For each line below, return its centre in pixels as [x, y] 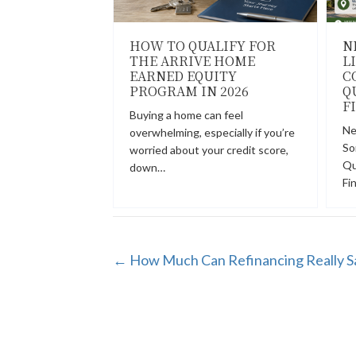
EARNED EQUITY [183, 76]
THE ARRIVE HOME [192, 61]
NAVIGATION [205, 308]
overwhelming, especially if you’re [212, 132]
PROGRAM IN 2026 [189, 91]
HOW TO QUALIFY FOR [203, 46]
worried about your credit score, [209, 150]
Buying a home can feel [186, 115]
